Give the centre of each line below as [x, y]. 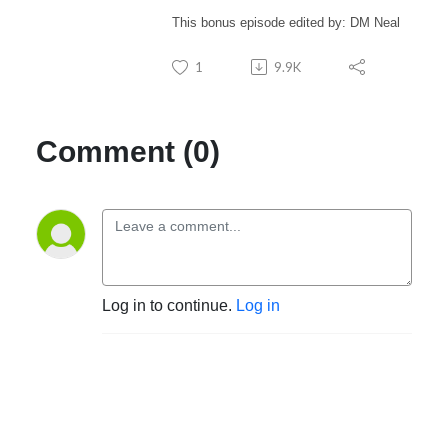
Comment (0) [128, 151]
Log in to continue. [169, 305]
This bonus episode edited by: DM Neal [286, 22]
